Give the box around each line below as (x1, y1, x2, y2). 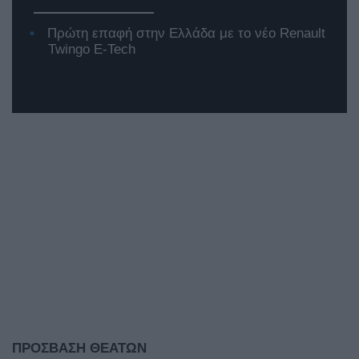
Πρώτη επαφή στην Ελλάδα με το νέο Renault (47, 26, 326, 42)
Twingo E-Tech (48, 42, 135, 58)
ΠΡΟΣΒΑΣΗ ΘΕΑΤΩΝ (12, 341, 147, 357)
